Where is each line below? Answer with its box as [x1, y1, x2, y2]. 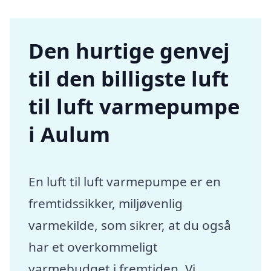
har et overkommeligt [28, 238, 158, 256]
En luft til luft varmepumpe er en [28, 173, 221, 191]
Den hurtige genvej [28, 36, 230, 65]
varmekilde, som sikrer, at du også [28, 217, 232, 234]
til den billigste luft [28, 64, 229, 93]
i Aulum [28, 120, 111, 149]
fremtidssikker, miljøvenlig [28, 195, 183, 212]
